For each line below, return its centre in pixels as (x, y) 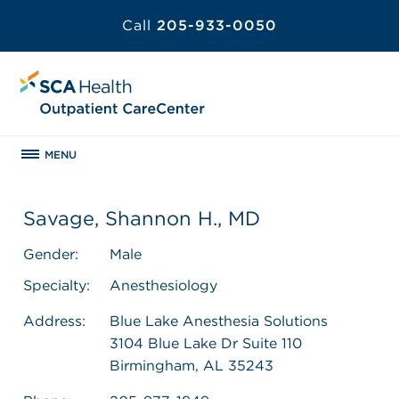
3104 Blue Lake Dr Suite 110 (206, 343)
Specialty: (57, 285)
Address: (54, 321)
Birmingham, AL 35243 (191, 365)
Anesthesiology (163, 285)
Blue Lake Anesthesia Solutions (219, 321)
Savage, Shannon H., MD (142, 218)
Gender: (51, 254)
